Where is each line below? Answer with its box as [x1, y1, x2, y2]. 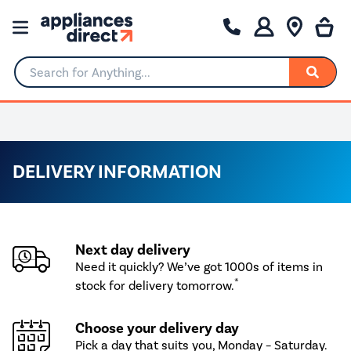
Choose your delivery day [75, 319, 239, 338]
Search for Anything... [15, 71, 133, 85]
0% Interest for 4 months [133, 114, 259, 128]
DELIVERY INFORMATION [13, 159, 222, 183]
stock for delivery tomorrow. [75, 278, 234, 294]
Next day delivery [75, 240, 190, 259]
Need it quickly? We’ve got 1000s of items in [75, 259, 323, 274]
